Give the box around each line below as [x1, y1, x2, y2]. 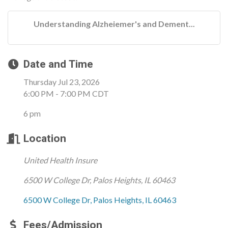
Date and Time [23, 56, 93, 72]
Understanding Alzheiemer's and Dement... [33, 19, 195, 28]
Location [23, 131, 66, 147]
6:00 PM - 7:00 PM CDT [23, 89, 109, 98]
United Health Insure [23, 155, 97, 165]
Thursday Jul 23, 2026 [23, 77, 100, 87]
